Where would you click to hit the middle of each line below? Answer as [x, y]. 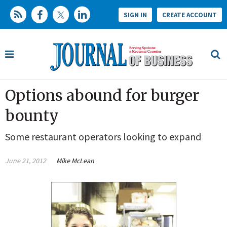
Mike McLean [75, 161]
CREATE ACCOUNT [190, 15]
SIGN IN [135, 15]
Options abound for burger [102, 96]
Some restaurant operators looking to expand [103, 137]
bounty [32, 116]
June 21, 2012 [26, 161]
